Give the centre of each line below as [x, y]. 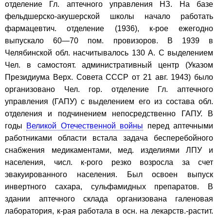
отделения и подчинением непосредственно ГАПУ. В [109, 113]
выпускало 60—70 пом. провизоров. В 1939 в [109, 40]
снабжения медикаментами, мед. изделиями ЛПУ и [109, 150]
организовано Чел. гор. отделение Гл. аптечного [109, 89]
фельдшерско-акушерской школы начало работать [109, 16]
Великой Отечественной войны [85, 126]
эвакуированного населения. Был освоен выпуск [109, 174]
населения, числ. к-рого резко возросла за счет [109, 162]
